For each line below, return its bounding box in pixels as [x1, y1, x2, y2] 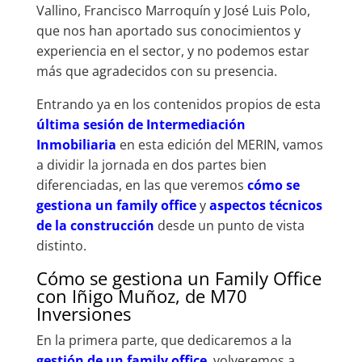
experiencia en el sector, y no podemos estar [36, 41, 309, 60]
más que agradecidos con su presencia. [36, 61, 277, 80]
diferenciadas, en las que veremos [36, 175, 247, 194]
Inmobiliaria [36, 135, 116, 154]
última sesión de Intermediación [36, 115, 246, 133]
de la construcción [36, 216, 154, 234]
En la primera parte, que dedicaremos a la [36, 330, 292, 349]
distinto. [36, 236, 86, 255]
